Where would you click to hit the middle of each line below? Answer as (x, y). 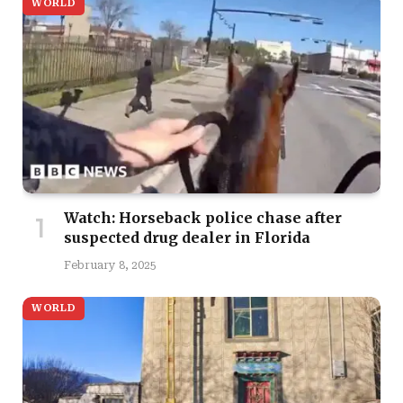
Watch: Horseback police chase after (203, 217)
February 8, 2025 (110, 265)
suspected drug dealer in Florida (187, 237)
